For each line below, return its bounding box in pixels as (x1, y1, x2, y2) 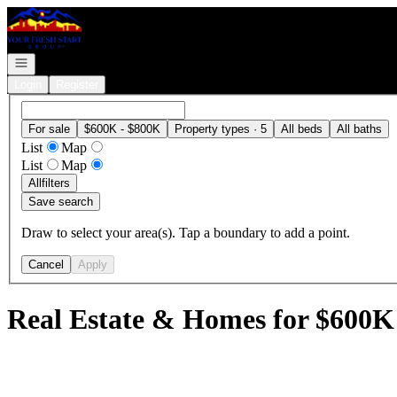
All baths (337, 121, 382, 136)
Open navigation (13, 55, 97, 68)
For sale (28, 121, 70, 136)
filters (42, 175, 70, 190)
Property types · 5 (175, 121, 267, 136)
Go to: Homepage (6, 6, 106, 21)
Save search (28, 194, 93, 208)
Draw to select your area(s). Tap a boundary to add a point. (21, 224, 350, 240)
